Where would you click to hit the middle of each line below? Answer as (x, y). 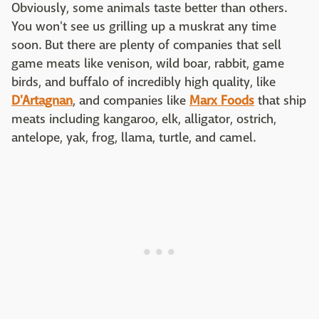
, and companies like (131, 101)
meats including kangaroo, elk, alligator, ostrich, (144, 119)
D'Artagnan (42, 101)
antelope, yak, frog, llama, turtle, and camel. (136, 138)
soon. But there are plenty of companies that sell (146, 45)
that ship (280, 101)
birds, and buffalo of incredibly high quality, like (143, 82)
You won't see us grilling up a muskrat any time (144, 27)
